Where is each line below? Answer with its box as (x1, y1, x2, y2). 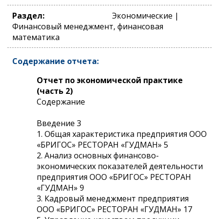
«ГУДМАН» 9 (37, 182, 84, 193)
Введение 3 (37, 117, 81, 129)
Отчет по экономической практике (37, 74, 183, 86)
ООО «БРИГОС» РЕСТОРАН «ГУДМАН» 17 (37, 203, 192, 215)
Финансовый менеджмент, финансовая (12, 21, 163, 32)
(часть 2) (37, 85, 73, 96)
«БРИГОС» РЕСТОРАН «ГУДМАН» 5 (37, 139, 168, 150)
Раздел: (12, 10, 44, 21)
